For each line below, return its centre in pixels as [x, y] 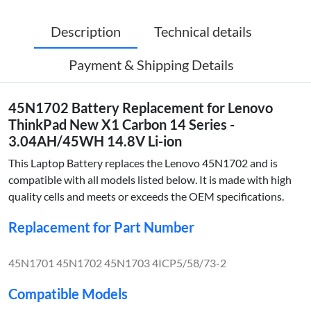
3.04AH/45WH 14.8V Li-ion [95, 141]
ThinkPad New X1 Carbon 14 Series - [121, 124]
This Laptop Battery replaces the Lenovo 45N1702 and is [143, 162]
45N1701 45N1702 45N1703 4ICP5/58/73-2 [117, 262]
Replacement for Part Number [101, 227]
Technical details [203, 31]
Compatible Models [68, 293]
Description [86, 31]
